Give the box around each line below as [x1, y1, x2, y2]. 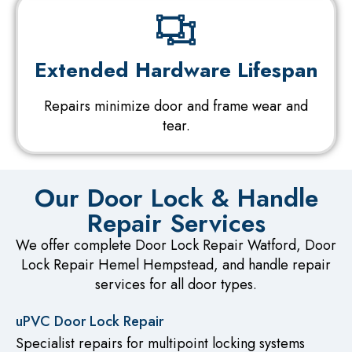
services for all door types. [95, 273, 257, 295]
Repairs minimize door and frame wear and [44, 95, 308, 116]
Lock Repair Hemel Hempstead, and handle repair [21, 254, 331, 275]
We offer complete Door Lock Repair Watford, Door [16, 234, 336, 255]
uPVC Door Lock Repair [16, 311, 163, 332]
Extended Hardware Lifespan [34, 54, 318, 85]
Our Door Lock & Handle [34, 179, 318, 216]
